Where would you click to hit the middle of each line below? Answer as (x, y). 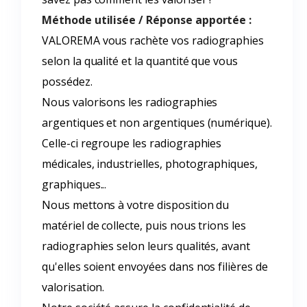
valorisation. (73, 287)
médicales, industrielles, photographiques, (150, 164)
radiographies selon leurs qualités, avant (146, 246)
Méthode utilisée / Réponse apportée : (147, 20)
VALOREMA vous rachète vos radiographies (153, 40)
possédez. (67, 82)
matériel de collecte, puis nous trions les (144, 225)
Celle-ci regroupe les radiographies (132, 143)
